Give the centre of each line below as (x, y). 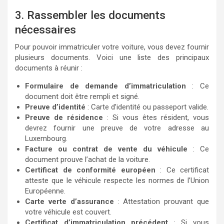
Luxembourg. (46, 138)
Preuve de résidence (64, 117)
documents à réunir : (49, 68)
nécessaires (45, 29)
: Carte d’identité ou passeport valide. (147, 107)
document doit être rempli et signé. (82, 96)
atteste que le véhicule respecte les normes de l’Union (117, 180)
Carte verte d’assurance (69, 201)
